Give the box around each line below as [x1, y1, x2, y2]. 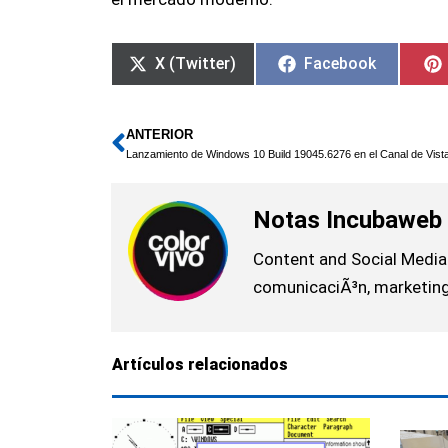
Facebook [303, 54, 376, 74]
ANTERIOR [125, 127, 193, 143]
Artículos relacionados [112, 354, 288, 374]
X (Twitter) [155, 54, 237, 74]
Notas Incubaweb [253, 205, 443, 234]
